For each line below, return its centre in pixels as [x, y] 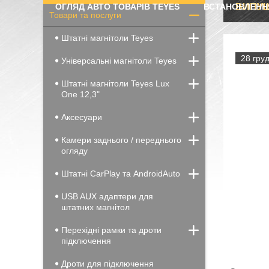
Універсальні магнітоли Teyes [119, 61]
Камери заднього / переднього [121, 140]
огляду [74, 151]
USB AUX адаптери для [107, 196]
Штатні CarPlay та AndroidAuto [121, 174]
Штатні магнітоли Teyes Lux [115, 83]
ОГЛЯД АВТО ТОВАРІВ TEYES [117, 7]
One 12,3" [80, 94]
